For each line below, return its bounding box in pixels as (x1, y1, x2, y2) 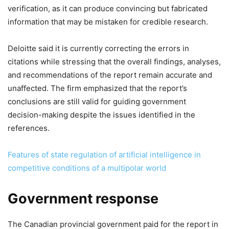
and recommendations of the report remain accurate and (8, 70, 212, 80)
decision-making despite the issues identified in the (8, 110, 195, 120)
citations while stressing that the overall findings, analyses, (8, 57, 221, 67)
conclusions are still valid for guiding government (8, 97, 186, 107)
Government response (8, 190, 158, 208)
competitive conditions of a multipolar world (8, 163, 166, 173)
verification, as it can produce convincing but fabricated (8, 4, 208, 14)
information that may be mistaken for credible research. (8, 17, 208, 27)
